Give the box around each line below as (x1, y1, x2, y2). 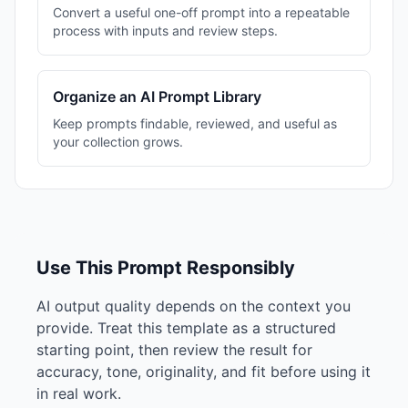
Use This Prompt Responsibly (36, 257, 295, 279)
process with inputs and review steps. (53, 23, 278, 38)
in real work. (36, 384, 121, 403)
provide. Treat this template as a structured (36, 319, 336, 337)
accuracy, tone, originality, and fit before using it (36, 362, 371, 381)
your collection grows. (53, 134, 183, 149)
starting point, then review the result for (36, 341, 312, 359)
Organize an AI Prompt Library (53, 87, 261, 106)
